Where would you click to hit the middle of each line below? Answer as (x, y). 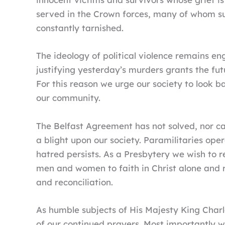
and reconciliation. (75, 182)
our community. (68, 98)
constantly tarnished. (80, 28)
